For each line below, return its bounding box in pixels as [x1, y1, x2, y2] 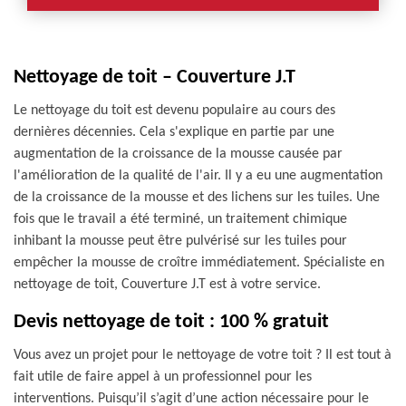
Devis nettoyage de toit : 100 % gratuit [14, 312, 329, 333]
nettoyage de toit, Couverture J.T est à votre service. [14, 277, 321, 292]
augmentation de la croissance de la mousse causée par [14, 147, 343, 161]
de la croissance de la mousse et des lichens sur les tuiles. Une [14, 190, 380, 205]
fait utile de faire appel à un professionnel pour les [14, 370, 312, 384]
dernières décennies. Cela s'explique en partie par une [14, 125, 334, 140]
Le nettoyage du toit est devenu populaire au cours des [14, 103, 335, 118]
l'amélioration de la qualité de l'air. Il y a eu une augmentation [14, 169, 382, 183]
